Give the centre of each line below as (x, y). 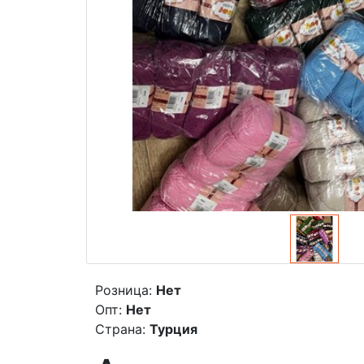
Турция (173, 329)
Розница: (123, 290)
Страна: (120, 329)
